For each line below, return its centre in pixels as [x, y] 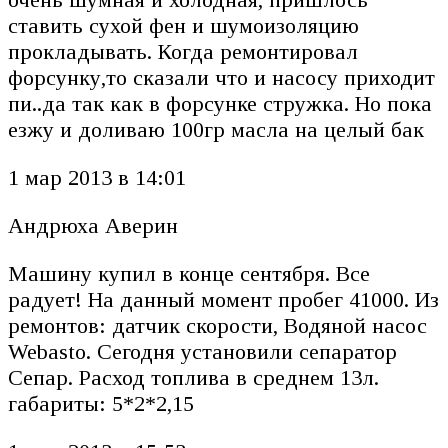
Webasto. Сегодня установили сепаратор [202, 352]
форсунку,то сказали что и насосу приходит [221, 78]
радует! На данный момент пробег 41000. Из [223, 300]
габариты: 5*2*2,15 [107, 404]
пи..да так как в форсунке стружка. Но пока [220, 104]
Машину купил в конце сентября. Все [189, 274]
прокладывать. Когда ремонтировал [183, 52]
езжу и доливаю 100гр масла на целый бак [222, 130]
